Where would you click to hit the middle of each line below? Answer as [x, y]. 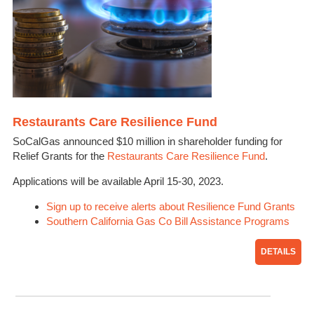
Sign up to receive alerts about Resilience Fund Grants [171, 207]
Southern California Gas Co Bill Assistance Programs [168, 221]
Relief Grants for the [60, 156]
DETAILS [278, 252]
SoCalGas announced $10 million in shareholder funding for [148, 142]
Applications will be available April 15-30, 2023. [118, 182]
